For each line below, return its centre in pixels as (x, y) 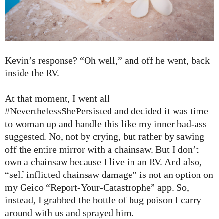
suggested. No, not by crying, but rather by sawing (105, 137)
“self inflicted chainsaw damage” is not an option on (109, 175)
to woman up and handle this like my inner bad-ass (106, 124)
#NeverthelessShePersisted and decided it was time (107, 111)
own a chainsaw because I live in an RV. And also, (103, 162)
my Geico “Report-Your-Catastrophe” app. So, (97, 187)
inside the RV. (32, 73)
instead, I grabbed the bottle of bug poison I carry (103, 200)
